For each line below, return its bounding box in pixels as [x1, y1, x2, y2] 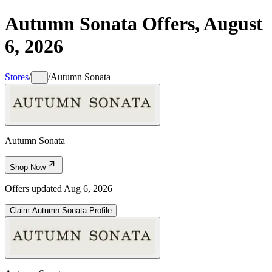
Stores [5, 71, 29, 82]
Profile [87, 205, 112, 215]
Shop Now [10, 162, 46, 172]
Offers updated [5, 183, 64, 194]
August [203, 13, 263, 35]
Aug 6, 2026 [64, 183, 112, 194]
